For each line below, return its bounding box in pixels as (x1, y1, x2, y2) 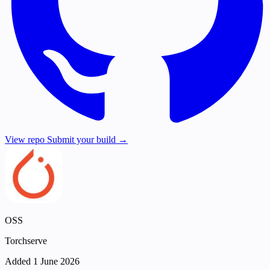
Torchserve (5, 236, 47, 246)
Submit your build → (47, 134, 128, 145)
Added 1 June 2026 (5, 256, 80, 267)
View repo (5, 134, 47, 145)
